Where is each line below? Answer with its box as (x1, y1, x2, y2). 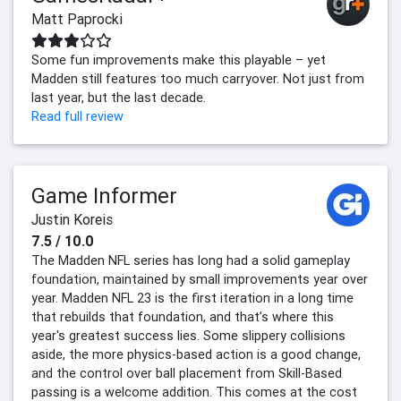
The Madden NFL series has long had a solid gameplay (31, 252, 350, 269)
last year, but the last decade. (31, 90, 206, 106)
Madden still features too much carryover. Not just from (31, 71, 364, 87)
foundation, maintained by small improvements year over (31, 271, 368, 287)
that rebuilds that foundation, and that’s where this (31, 309, 334, 325)
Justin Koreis (31, 210, 113, 228)
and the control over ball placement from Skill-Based (31, 365, 342, 381)
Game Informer (31, 183, 177, 209)
